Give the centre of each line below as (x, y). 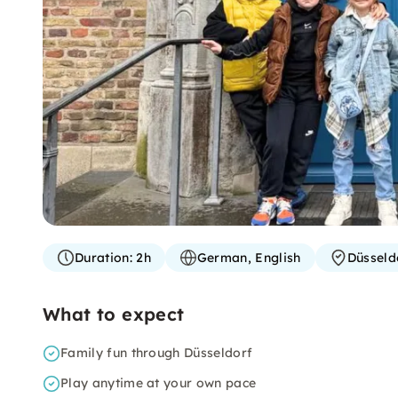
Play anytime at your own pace (159, 383)
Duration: (103, 258)
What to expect (114, 314)
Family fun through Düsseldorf (157, 353)
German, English (249, 258)
